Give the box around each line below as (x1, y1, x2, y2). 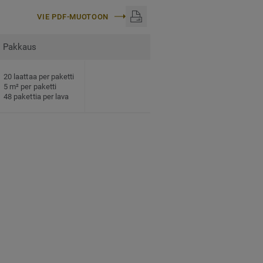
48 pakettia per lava (4, 92, 69, 101)
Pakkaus (3, 42, 37, 53)
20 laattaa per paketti (4, 72, 75, 81)
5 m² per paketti (4, 82, 57, 91)
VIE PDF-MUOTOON (37, 12, 109, 21)
